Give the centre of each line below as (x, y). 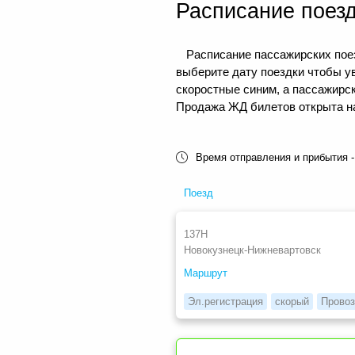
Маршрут (206, 273)
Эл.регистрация (225, 302)
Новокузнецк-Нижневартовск (252, 250)
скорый (292, 302)
